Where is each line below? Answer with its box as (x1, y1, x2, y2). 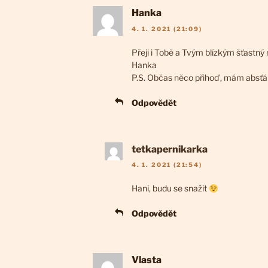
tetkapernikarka (132, 143, 208, 155)
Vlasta (132, 254, 162, 266)
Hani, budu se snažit (132, 183, 209, 194)
